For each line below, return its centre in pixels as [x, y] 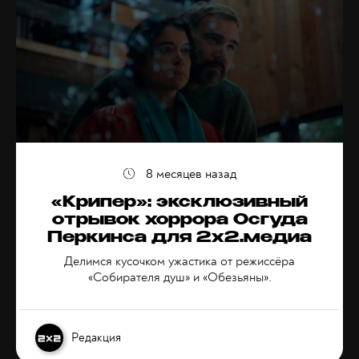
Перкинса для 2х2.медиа [179, 239]
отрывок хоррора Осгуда [179, 221]
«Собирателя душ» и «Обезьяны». [179, 277]
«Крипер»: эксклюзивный [179, 204]
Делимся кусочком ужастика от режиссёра [179, 261]
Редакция [96, 337]
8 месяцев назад [191, 174]
